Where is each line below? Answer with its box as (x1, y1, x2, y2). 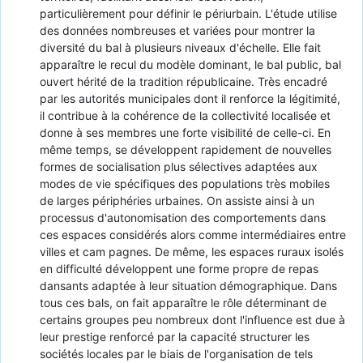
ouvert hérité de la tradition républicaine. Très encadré (39, 74, 327, 88)
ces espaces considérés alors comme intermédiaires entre (39, 227, 346, 241)
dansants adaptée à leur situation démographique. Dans (39, 278, 337, 293)
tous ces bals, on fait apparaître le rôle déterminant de (39, 295, 327, 310)
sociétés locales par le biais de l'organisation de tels (39, 346, 313, 361)
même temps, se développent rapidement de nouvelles (39, 142, 331, 156)
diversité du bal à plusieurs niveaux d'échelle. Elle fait (39, 40, 321, 54)
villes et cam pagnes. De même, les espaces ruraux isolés (39, 244, 344, 258)
